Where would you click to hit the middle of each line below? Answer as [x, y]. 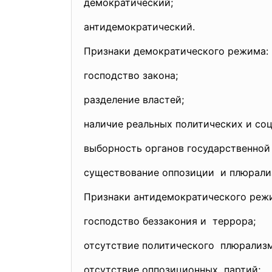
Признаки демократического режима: [176, 51]
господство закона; [131, 75]
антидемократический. [139, 27]
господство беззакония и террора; [170, 221]
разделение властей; [134, 100]
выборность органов [135, 148]
